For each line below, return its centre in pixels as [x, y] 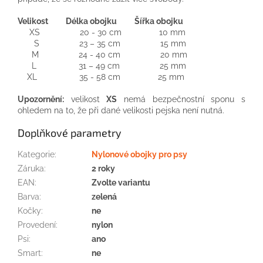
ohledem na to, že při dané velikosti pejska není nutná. [121, 110]
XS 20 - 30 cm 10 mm [102, 32]
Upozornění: [41, 99]
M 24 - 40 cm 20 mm [102, 54]
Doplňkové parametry [70, 132]
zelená [104, 196]
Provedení [37, 225]
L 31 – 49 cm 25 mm [102, 65]
